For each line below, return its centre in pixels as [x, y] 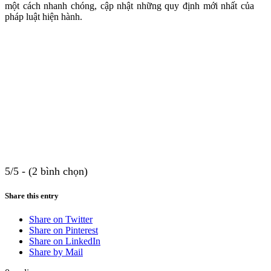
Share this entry [32, 195]
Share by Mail [56, 252]
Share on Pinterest [64, 230]
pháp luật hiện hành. [44, 16]
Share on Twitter [61, 220]
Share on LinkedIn [65, 241]
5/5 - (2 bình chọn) [46, 171]
